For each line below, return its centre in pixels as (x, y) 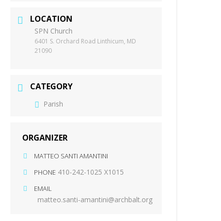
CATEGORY (52, 87)
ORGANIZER (45, 137)
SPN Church (54, 31)
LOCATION (52, 19)
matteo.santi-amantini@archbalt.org (95, 199)
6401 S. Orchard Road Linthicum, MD (86, 41)
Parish (54, 104)
